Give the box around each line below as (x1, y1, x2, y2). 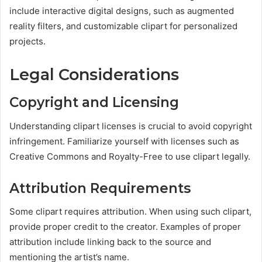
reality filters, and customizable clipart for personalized (9, 20, 237, 32)
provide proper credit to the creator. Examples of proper (9, 221, 241, 233)
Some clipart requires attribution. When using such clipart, (9, 206, 251, 218)
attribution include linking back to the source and (9, 236, 211, 248)
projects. (9, 35, 46, 47)
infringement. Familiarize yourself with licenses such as (9, 135, 239, 147)
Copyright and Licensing (9, 94, 179, 111)
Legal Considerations (9, 64, 179, 84)
